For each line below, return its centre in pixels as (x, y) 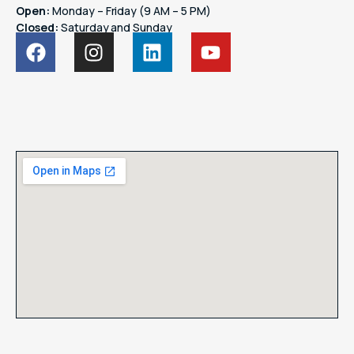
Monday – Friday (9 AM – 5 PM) (130, 11)
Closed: (37, 27)
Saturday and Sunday (115, 27)
